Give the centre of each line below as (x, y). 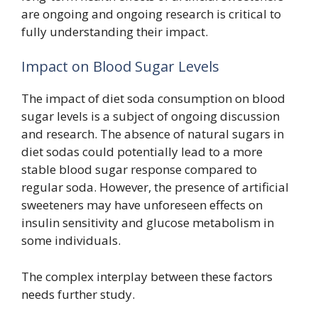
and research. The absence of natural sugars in (153, 134)
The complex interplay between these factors (147, 276)
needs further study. (78, 294)
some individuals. (71, 240)
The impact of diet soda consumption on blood (153, 98)
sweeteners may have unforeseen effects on (142, 205)
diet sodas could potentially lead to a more (142, 152)
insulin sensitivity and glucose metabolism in (148, 223)
